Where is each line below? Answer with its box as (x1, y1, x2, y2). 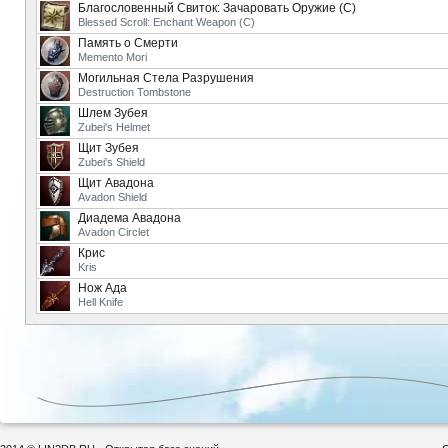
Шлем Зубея (78, 106, 148, 120)
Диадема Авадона (78, 211, 181, 225)
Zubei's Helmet (78, 121, 150, 133)
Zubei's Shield (78, 156, 145, 168)
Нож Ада (78, 281, 127, 295)
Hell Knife (78, 296, 123, 308)
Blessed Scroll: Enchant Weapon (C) (78, 16, 255, 28)
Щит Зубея (78, 141, 139, 155)
